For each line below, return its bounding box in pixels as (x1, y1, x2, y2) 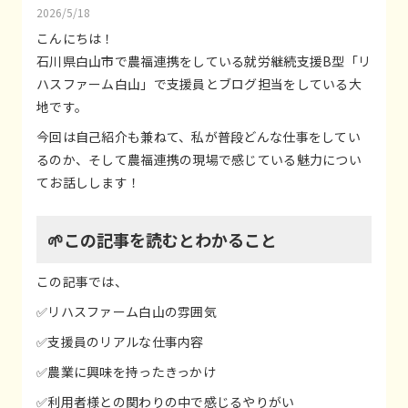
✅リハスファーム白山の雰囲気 (36, 302, 217, 321)
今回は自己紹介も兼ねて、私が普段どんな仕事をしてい (36, 127, 361, 147)
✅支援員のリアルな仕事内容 (36, 332, 204, 352)
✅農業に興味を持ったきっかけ (36, 362, 216, 382)
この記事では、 (36, 272, 127, 291)
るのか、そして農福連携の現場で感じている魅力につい (36, 150, 362, 169)
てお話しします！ (36, 173, 141, 192)
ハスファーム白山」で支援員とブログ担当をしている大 (36, 75, 362, 94)
